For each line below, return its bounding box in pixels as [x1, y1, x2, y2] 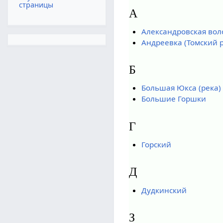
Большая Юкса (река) [141, 83, 221, 93]
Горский [141, 139, 171, 149]
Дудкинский [141, 185, 187, 195]
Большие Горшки [141, 94, 206, 104]
